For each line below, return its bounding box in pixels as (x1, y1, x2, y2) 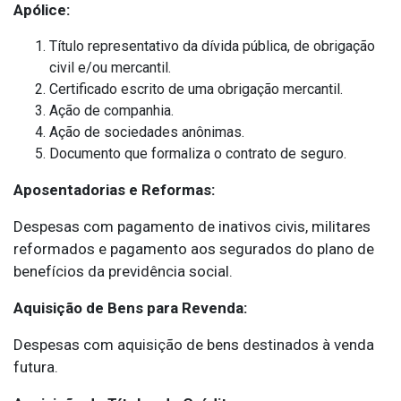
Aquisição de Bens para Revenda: (13, 299, 247, 318)
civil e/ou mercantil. (49, 59, 171, 77)
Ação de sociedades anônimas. (49, 124, 244, 141)
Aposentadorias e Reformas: (13, 181, 215, 200)
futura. (13, 358, 58, 377)
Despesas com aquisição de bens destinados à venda (13, 336, 374, 354)
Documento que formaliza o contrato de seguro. (49, 145, 346, 163)
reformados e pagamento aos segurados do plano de (13, 240, 374, 259)
